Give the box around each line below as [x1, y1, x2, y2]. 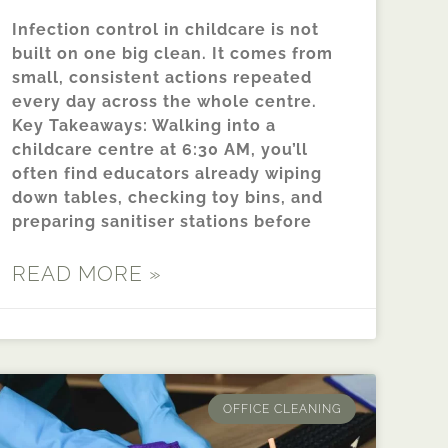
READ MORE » [12, 260, 162, 286]
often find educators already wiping [12, 163, 322, 183]
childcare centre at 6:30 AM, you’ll [12, 139, 308, 159]
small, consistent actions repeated [12, 67, 312, 87]
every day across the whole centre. [12, 91, 317, 111]
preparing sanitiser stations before [12, 211, 312, 231]
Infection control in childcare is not [12, 19, 319, 39]
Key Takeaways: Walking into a [12, 115, 276, 135]
